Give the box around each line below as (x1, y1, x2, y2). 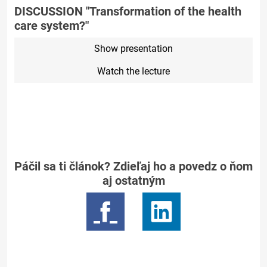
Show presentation (94, 43, 173, 54)
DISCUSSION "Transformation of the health (14, 4, 241, 18)
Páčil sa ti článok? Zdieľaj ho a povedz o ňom (14, 159, 253, 173)
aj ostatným (102, 173, 165, 188)
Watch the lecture (97, 66, 170, 77)
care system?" (14, 18, 89, 33)
